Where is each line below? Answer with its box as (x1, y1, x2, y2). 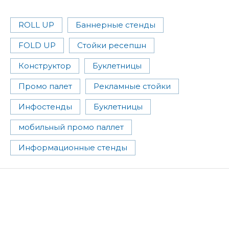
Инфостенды (18, 102, 72, 112)
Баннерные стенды (76, 20, 155, 30)
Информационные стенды (18, 143, 127, 153)
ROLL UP (18, 20, 54, 30)
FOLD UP (18, 40, 56, 51)
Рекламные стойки (94, 81, 171, 91)
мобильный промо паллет (18, 122, 124, 132)
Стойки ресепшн (77, 40, 146, 51)
